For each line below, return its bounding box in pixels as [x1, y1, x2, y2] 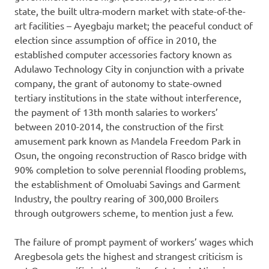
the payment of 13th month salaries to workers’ [14, 106, 218, 118]
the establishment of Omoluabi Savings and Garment [14, 178, 240, 190]
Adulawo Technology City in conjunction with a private [14, 62, 244, 75]
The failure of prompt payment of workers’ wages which [14, 235, 253, 248]
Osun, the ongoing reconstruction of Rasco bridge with [14, 149, 247, 162]
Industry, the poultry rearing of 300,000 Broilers [14, 192, 219, 205]
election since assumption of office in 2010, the [14, 34, 217, 46]
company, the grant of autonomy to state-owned [14, 77, 222, 89]
